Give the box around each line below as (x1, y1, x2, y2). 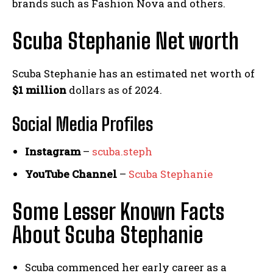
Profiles (101, 113, 154, 135)
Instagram (25, 144, 80, 159)
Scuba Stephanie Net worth (12, 28, 239, 55)
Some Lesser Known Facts (12, 199, 224, 225)
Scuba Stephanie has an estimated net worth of (12, 66, 255, 81)
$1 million (12, 83, 66, 97)
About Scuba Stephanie (12, 222, 203, 249)
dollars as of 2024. (66, 83, 162, 97)
